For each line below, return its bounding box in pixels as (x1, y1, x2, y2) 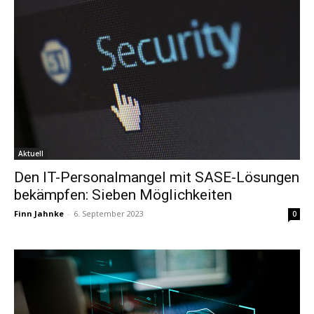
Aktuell (18, 149, 43, 159)
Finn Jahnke (14, 208, 64, 219)
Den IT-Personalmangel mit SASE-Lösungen (14, 169, 299, 186)
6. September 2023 (74, 208, 144, 219)
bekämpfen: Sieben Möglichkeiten (14, 186, 232, 204)
